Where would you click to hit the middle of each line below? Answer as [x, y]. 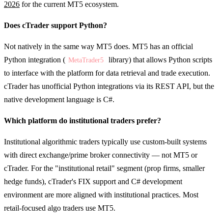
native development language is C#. [59, 99]
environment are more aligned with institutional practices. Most [101, 194]
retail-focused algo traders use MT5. [60, 208]
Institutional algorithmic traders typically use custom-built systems [105, 141]
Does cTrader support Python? [55, 25]
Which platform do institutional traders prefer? [82, 120]
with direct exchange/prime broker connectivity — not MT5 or [101, 155]
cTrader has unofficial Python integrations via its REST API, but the [109, 86]
